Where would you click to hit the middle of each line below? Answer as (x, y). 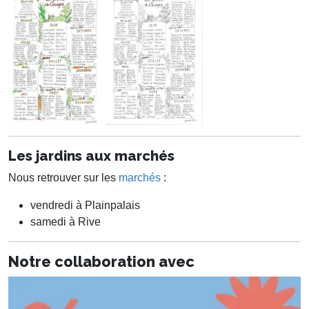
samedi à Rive (66, 221)
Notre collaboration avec (101, 261)
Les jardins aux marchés (91, 156)
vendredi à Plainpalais (85, 205)
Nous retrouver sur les (63, 177)
